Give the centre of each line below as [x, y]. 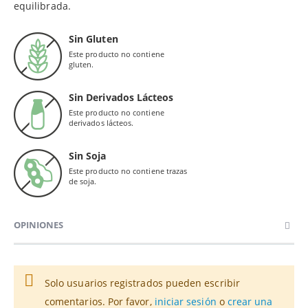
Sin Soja [88, 156]
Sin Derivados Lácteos [121, 98]
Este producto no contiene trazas [128, 171]
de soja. [83, 181]
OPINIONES [38, 225]
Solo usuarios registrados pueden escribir [142, 283]
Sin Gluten [93, 39]
